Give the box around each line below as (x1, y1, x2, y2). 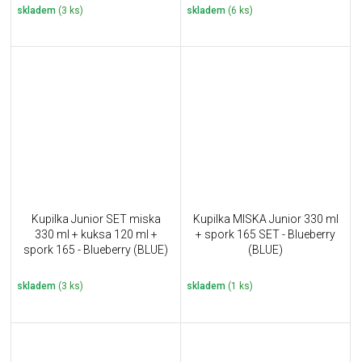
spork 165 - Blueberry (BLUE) (23, 242, 168, 256)
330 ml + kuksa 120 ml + (34, 227, 158, 241)
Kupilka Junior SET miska (31, 212, 161, 225)
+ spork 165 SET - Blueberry (196, 227, 335, 241)
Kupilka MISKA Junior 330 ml (192, 212, 339, 225)
